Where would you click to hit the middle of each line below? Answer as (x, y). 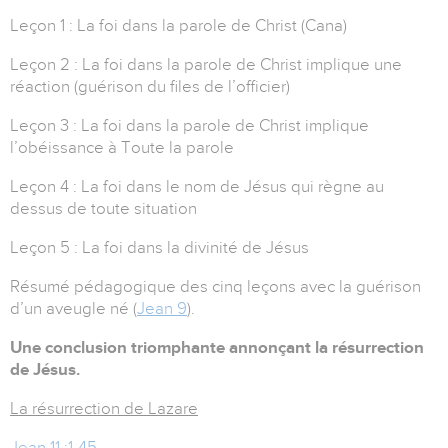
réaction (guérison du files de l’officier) (150, 87)
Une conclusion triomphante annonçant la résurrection (217, 348)
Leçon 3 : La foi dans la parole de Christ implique (189, 126)
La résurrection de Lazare (104, 409)
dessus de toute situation (103, 209)
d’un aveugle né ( (73, 309)
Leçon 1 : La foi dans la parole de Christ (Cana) (178, 26)
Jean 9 (162, 309)
